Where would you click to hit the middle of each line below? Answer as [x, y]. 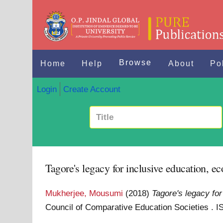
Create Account [92, 89]
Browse [136, 62]
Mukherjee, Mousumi [84, 193]
